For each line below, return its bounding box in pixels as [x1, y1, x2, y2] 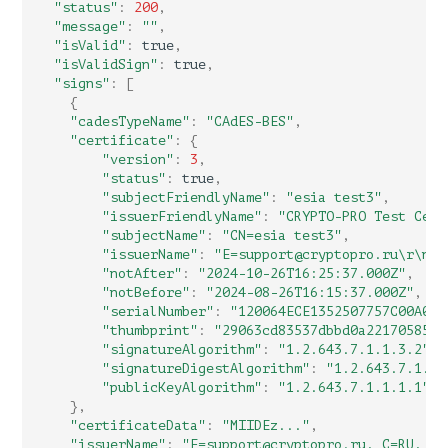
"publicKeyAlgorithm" [102, 380, 263, 396]
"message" [54, 19, 127, 35]
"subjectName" [102, 228, 207, 244]
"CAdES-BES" [206, 114, 295, 130]
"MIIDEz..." [222, 418, 311, 434]
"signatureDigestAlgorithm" [102, 361, 311, 377]
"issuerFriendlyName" [102, 209, 263, 225]
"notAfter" [102, 266, 183, 282]
